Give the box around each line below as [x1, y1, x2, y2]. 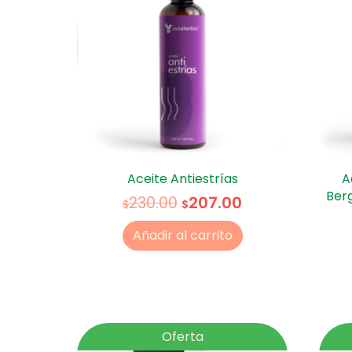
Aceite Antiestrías [126, 169, 238, 188]
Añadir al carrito [132, 226, 233, 245]
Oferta [161, 327, 203, 346]
